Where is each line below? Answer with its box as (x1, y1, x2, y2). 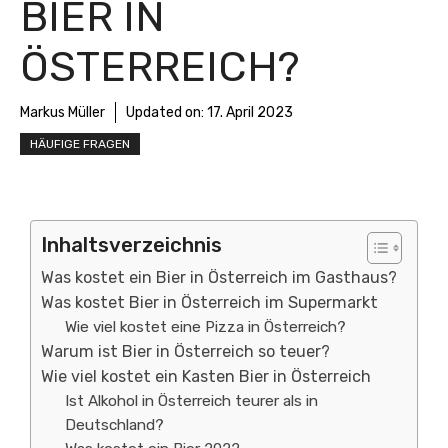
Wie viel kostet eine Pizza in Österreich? (65, 318, 347, 336)
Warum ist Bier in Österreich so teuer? (41, 342, 330, 361)
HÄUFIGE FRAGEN (30, 137, 130, 151)
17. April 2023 (207, 104, 293, 121)
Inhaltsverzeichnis (41, 233, 222, 257)
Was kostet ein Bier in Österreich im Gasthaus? (41, 268, 397, 287)
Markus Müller (20, 104, 105, 121)
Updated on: (126, 104, 207, 121)
